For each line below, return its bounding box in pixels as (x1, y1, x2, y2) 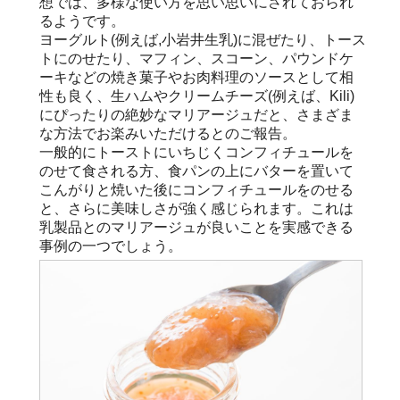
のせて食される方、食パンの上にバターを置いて (39, 163, 354, 179)
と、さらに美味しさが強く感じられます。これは (39, 201, 354, 217)
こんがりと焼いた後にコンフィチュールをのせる (39, 182, 354, 198)
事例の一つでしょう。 (39, 238, 182, 254)
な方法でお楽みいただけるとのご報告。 (39, 126, 296, 142)
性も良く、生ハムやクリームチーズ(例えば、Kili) (39, 88, 354, 104)
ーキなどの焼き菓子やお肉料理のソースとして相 (39, 70, 354, 86)
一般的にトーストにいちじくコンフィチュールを (39, 145, 354, 161)
